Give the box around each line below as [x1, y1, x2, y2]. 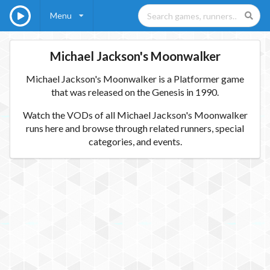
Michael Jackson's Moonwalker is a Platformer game [26, 73, 244, 85]
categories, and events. [88, 136, 182, 148]
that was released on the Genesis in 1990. [51, 86, 219, 98]
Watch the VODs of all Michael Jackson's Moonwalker [22, 109, 248, 121]
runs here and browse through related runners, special [26, 122, 244, 134]
